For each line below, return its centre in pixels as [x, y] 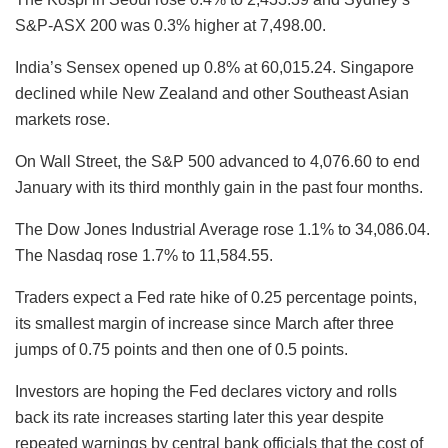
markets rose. [62, 119]
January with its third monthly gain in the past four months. [219, 187]
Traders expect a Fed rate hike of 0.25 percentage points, [216, 297]
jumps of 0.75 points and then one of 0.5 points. [181, 349]
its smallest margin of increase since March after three [204, 323]
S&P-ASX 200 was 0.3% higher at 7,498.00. [170, 25]
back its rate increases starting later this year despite [199, 417]
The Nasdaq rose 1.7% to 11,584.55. [144, 255]
